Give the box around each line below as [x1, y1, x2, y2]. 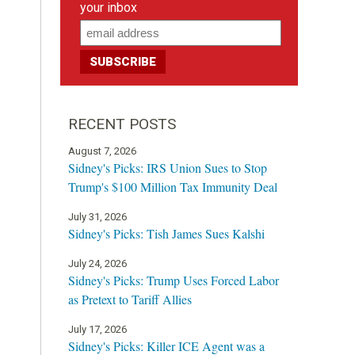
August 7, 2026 [68, 144, 136, 157]
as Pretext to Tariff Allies [68, 290, 192, 307]
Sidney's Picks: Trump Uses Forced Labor [68, 271, 279, 288]
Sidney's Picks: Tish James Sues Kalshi [68, 224, 265, 242]
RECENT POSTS [68, 115, 176, 133]
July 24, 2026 [68, 257, 127, 269]
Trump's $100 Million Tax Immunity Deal [68, 177, 277, 195]
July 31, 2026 [68, 210, 127, 223]
